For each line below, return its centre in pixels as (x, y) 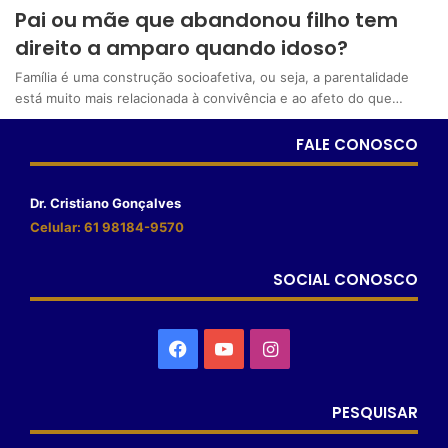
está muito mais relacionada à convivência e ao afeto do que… (209, 98)
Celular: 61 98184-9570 (107, 227)
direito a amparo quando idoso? (181, 48)
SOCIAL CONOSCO (345, 280)
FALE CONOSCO (357, 145)
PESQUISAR (375, 413)
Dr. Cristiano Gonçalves (107, 203)
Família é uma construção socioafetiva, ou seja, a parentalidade (212, 77)
